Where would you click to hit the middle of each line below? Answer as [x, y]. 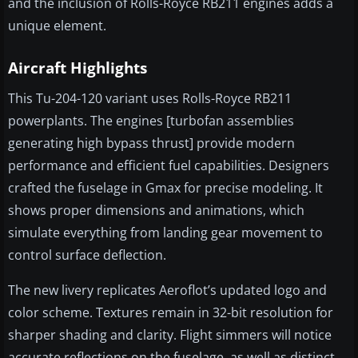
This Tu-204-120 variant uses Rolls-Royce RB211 [150, 99]
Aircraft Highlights [78, 68]
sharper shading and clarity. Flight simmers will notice [170, 335]
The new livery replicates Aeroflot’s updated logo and [167, 290]
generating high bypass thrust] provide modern [151, 143]
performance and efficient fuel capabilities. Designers [169, 166]
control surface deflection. [87, 255]
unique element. [57, 26]
